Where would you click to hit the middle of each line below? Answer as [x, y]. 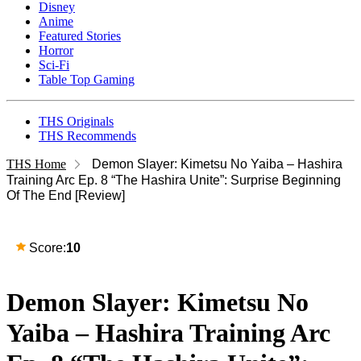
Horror [56, 50]
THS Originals [76, 121]
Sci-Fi [54, 65]
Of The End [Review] [66, 195]
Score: [48, 248]
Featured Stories [80, 36]
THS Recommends [87, 136]
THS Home [36, 164]
